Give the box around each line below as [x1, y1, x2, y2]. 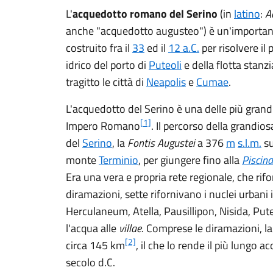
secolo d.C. [66, 254, 115, 271]
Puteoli [149, 57, 182, 73]
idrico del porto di [66, 57, 149, 73]
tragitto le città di [66, 74, 146, 90]
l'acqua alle [66, 220, 119, 236]
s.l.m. [238, 135, 261, 151]
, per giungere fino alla [138, 152, 242, 168]
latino [234, 5, 260, 22]
